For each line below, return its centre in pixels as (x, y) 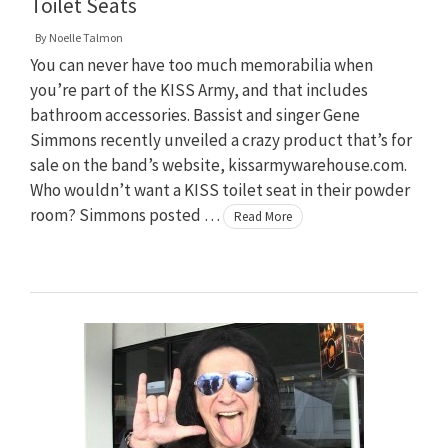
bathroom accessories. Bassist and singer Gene (195, 114)
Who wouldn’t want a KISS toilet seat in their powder (220, 189)
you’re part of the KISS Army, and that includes (199, 89)
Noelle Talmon (86, 37)
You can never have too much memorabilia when (201, 64)
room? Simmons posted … (126, 214)
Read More (263, 216)
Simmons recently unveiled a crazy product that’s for (221, 139)
